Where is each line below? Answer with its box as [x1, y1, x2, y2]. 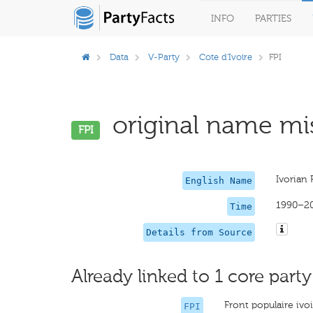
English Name [184, 175, 252, 186]
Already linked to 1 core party [71, 265, 312, 287]
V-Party [148, 52, 180, 62]
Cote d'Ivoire [199, 52, 252, 62]
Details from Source [145, 227, 252, 238]
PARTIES [255, 13, 291, 24]
